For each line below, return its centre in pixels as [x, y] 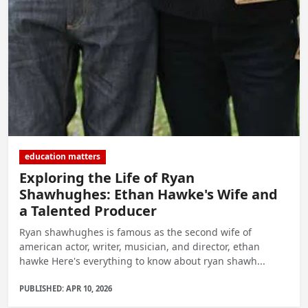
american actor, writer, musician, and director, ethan [140, 246]
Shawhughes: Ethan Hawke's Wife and [148, 194]
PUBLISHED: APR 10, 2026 [66, 288]
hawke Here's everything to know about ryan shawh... [142, 261]
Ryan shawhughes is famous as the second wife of [135, 232]
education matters [62, 157]
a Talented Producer [88, 210]
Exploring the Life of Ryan [107, 177]
